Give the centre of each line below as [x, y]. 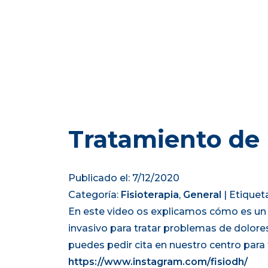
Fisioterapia [150, 194]
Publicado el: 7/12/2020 [124, 178]
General [202, 194]
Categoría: [95, 194]
